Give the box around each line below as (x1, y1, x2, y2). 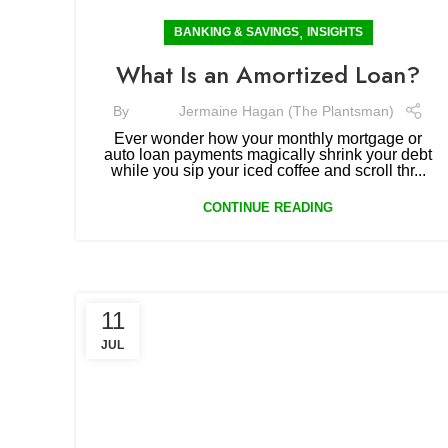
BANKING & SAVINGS (173, 25, 299, 39)
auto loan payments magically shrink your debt (104, 146, 432, 163)
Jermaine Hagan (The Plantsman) (178, 102, 394, 119)
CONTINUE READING (203, 200, 333, 215)
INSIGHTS (306, 25, 363, 39)
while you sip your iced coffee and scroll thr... (110, 162, 426, 179)
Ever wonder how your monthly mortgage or (114, 130, 422, 147)
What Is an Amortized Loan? (116, 57, 420, 92)
